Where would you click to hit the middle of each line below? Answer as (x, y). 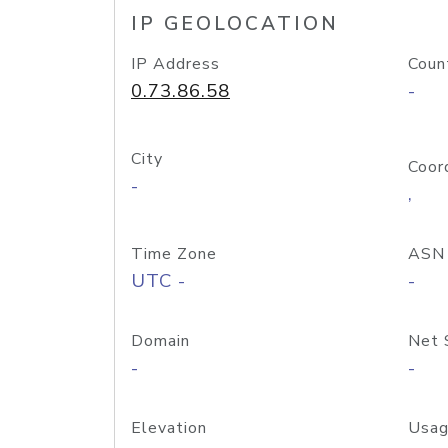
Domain (160, 341)
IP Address (175, 64)
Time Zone (174, 254)
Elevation (169, 428)
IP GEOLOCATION (235, 24)
